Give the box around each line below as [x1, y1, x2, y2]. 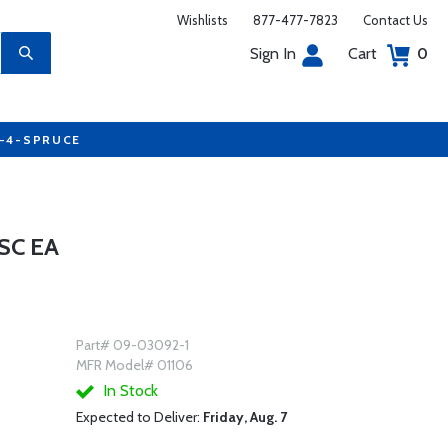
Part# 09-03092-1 [75, 336, 189, 354]
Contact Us [363, 12, 428, 28]
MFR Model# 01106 [75, 356, 193, 374]
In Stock [98, 381, 158, 400]
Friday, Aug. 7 [202, 408, 287, 426]
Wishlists [177, 12, 228, 28]
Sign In [250, 44, 296, 63]
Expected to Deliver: [75, 408, 203, 426]
